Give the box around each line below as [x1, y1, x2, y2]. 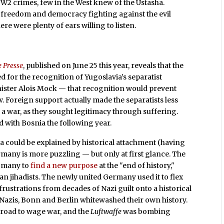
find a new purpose [30, 161, 98, 170]
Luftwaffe [90, 207, 122, 216]
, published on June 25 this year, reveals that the [23, 60, 184, 70]
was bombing [121, 207, 171, 216]
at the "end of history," [97, 161, 175, 170]
